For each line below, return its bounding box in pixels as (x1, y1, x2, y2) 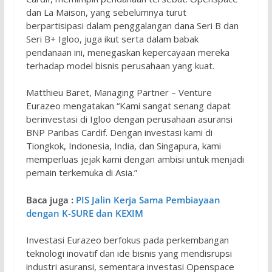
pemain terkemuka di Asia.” (25, 166, 137, 179)
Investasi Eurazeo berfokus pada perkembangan (25, 234, 229, 246)
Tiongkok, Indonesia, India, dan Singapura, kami (25, 140, 221, 152)
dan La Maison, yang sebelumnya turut (25, 5, 186, 18)
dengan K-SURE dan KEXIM (25, 206, 143, 219)
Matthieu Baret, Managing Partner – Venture (25, 86, 212, 99)
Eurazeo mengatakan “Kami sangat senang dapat (25, 100, 231, 112)
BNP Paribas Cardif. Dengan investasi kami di (25, 126, 212, 139)
